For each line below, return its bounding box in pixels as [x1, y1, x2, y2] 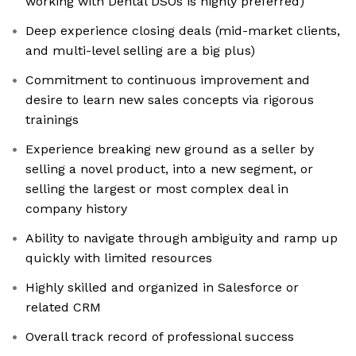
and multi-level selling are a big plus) [25, 43, 255, 59]
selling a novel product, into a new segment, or [25, 161, 313, 177]
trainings [25, 112, 79, 128]
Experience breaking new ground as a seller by [25, 141, 314, 157]
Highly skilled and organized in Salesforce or [25, 280, 299, 296]
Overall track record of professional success [25, 329, 294, 345]
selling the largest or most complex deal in [25, 181, 288, 197]
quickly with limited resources [25, 250, 212, 266]
